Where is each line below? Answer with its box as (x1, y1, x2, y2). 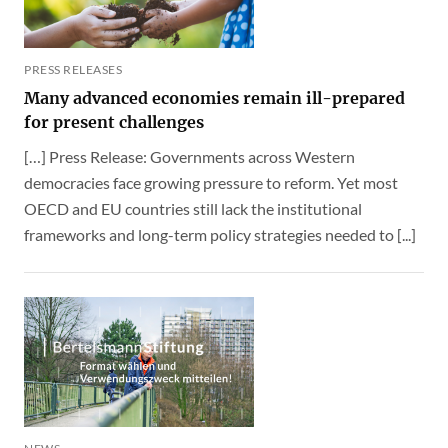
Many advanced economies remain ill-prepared (24, 88, 405, 109)
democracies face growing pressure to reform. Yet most (24, 173, 398, 193)
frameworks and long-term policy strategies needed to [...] (24, 225, 416, 245)
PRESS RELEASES (24, 62, 122, 78)
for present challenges (24, 112, 204, 133)
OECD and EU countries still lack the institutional (24, 199, 362, 219)
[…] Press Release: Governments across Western (24, 147, 355, 167)
